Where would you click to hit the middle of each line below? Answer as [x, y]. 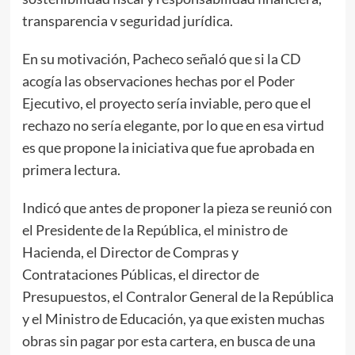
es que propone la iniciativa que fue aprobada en [168, 147]
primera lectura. [71, 169]
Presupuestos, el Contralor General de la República [177, 296]
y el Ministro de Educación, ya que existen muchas [173, 318]
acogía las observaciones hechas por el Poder [158, 80]
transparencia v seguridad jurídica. [127, 20]
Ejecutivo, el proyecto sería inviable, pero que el [166, 103]
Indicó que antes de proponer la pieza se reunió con [177, 207]
